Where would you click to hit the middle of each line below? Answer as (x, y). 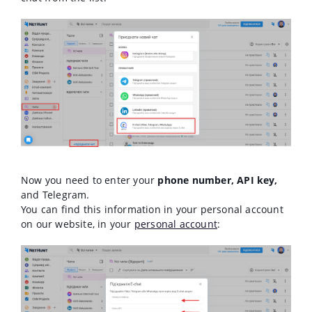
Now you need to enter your (89, 180)
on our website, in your (78, 224)
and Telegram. (55, 195)
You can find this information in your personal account (152, 210)
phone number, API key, (217, 180)
